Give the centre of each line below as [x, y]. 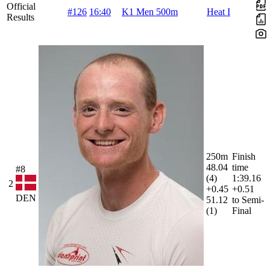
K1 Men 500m [150, 12]
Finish [244, 157]
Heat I [218, 12]
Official [21, 7]
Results [20, 17]
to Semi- [248, 200]
